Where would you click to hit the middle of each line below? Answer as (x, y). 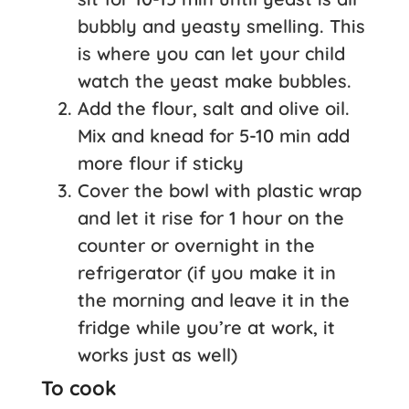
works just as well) (157, 354)
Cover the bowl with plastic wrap (220, 190)
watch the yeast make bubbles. (215, 80)
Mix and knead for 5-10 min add (214, 135)
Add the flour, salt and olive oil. (214, 108)
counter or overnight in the (196, 245)
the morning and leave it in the (214, 299)
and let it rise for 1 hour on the (211, 217)
